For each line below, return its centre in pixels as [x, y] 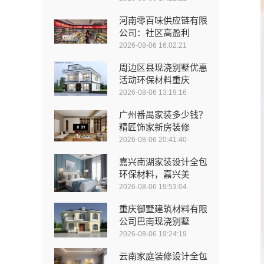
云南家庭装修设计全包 [163, 256]
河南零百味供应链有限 [163, 20]
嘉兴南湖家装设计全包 [163, 161]
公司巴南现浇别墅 [154, 221]
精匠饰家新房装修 [154, 127]
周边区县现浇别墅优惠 [163, 67]
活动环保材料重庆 [154, 80]
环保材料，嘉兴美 [154, 174]
